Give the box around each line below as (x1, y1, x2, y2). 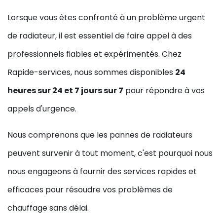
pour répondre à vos (123, 85, 205, 97)
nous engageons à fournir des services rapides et (7, 166, 197, 178)
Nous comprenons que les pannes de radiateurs (7, 129, 192, 141)
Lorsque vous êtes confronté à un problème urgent (7, 12, 205, 24)
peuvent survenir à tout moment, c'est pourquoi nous (7, 147, 213, 159)
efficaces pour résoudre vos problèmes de (7, 184, 173, 196)
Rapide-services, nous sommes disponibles (7, 67, 175, 78)
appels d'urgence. (7, 103, 76, 115)
